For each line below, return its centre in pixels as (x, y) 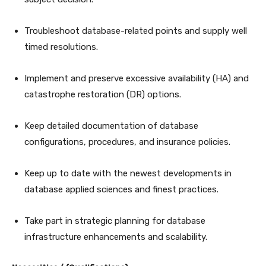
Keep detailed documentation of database (111, 126)
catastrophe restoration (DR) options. (104, 94)
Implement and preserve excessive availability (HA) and (137, 78)
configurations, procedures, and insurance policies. (129, 142)
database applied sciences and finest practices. (123, 189)
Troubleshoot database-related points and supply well (136, 31)
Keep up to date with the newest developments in (128, 173)
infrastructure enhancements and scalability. (117, 237)
